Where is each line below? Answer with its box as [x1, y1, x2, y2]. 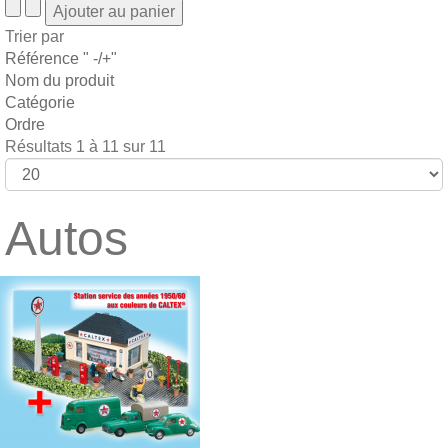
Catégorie [5, 94, 75, 111]
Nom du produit [5, 72, 114, 89]
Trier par [5, 28, 64, 45]
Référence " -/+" [5, 50, 117, 67]
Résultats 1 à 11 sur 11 [5, 138, 166, 155]
